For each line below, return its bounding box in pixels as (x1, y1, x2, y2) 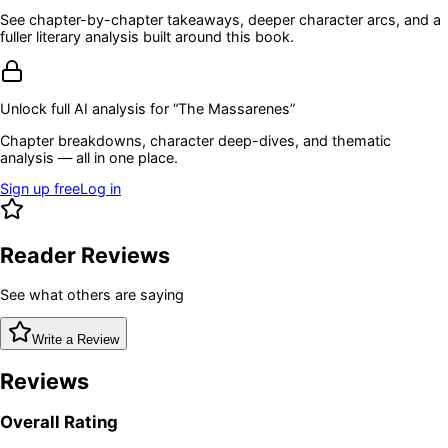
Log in (80, 180, 121, 198)
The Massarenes (178, 100, 290, 118)
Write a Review (32, 332, 119, 348)
